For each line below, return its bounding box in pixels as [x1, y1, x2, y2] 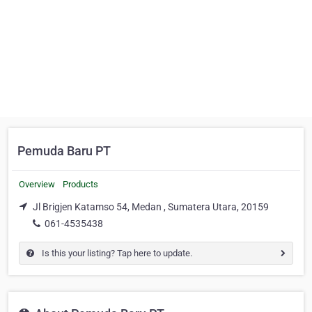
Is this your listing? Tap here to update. [40, 247, 192, 258]
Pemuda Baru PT [17, 143, 111, 158]
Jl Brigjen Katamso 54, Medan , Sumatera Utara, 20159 [33, 201, 269, 212]
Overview [19, 179, 55, 189]
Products [63, 179, 98, 189]
